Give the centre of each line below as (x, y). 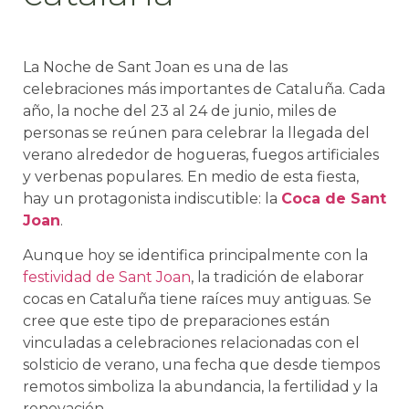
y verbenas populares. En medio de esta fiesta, (191, 176)
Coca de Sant (334, 198)
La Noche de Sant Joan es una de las (155, 67)
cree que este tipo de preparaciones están (176, 321)
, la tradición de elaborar (278, 278)
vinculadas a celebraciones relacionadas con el (191, 343)
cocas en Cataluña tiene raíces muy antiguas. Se (197, 299)
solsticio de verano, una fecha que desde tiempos (201, 365)
